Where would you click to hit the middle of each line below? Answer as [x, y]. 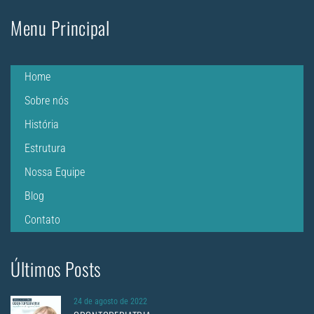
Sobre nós [47, 100]
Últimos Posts [56, 268]
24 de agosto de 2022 [110, 301]
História [42, 124]
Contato [42, 219]
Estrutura [45, 148]
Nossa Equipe [55, 172]
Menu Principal [60, 27]
